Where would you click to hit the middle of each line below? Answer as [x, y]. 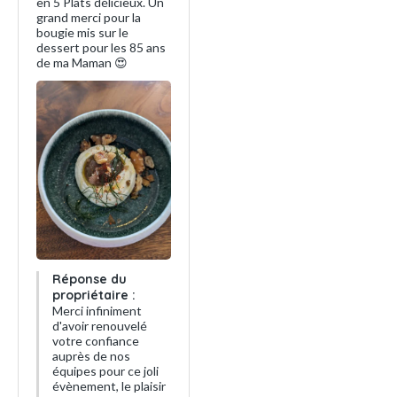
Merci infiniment [97, 311]
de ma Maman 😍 [82, 62]
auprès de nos [91, 356]
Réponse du [90, 280]
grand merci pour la [89, 17]
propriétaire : [94, 296]
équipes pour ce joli [105, 371]
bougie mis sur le [82, 32]
